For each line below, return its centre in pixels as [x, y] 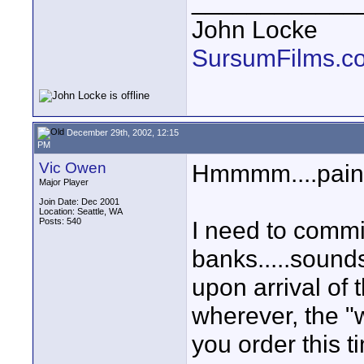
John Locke [255, 29]
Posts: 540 [60, 221]
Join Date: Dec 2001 [79, 201]
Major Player [64, 182]
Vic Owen [73, 168]
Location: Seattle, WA [81, 211]
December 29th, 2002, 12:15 [121, 132]
